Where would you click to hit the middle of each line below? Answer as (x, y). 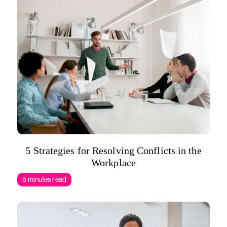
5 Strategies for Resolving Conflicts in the (113, 150)
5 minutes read (44, 179)
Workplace (113, 163)
